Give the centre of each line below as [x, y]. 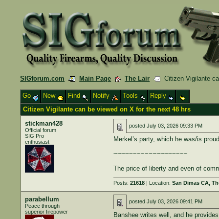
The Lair [137, 78]
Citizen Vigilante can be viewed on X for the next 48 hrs [107, 109]
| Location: [158, 183]
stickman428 [44, 123]
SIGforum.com [43, 78]
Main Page [95, 78]
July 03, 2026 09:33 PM [174, 126]
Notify [102, 96]
